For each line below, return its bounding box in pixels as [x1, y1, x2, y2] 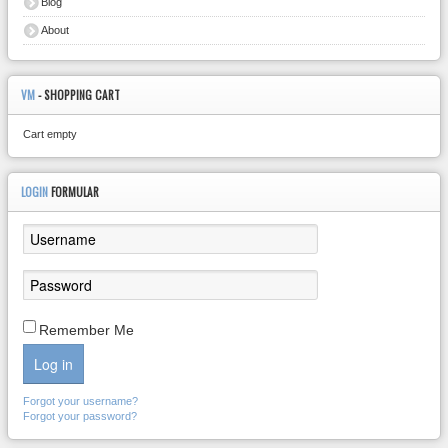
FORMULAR [51, 184, 99, 200]
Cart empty [23, 128, 77, 140]
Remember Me [39, 322, 134, 338]
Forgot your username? [23, 395, 138, 407]
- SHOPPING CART [38, 87, 120, 103]
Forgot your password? [23, 410, 137, 422]
